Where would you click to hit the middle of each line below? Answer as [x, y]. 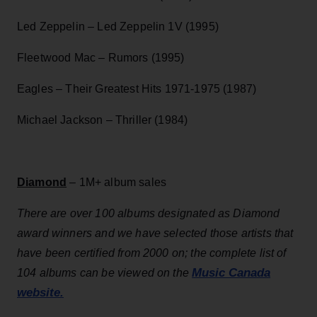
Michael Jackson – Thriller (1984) [103, 120]
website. [40, 292]
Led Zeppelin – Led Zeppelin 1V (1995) [118, 26]
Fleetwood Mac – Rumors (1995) [101, 57]
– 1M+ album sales [117, 182]
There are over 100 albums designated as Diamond [149, 213]
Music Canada [231, 272]
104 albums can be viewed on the [105, 272]
